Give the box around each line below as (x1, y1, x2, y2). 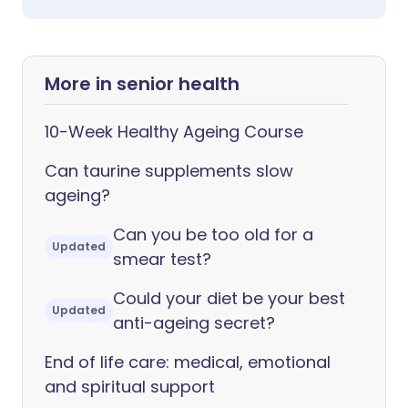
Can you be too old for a (113, 223, 313, 247)
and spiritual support (45, 375, 215, 399)
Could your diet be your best (113, 287, 345, 311)
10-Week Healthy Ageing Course (45, 120, 303, 144)
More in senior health (45, 71, 240, 97)
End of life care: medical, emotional (45, 351, 331, 374)
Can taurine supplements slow (45, 159, 293, 183)
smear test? (113, 248, 211, 271)
